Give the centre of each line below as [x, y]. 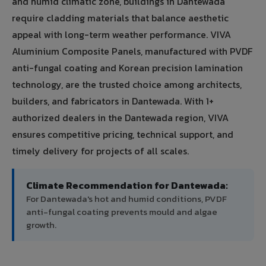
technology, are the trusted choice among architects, [127, 85]
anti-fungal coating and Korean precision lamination [127, 68]
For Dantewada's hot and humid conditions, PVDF [126, 199]
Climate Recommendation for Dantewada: [127, 186]
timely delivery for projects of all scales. [100, 151]
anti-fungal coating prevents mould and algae [122, 212]
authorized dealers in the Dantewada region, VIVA [120, 118]
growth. [41, 225]
